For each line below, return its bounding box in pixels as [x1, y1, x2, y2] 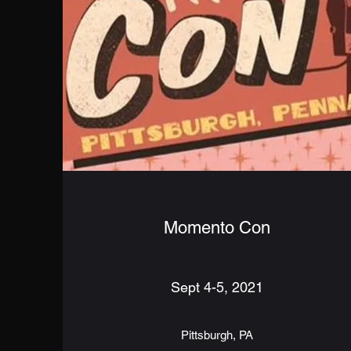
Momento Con [164, 217, 271, 237]
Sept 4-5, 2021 [171, 278, 264, 295]
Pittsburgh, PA [181, 327, 254, 342]
